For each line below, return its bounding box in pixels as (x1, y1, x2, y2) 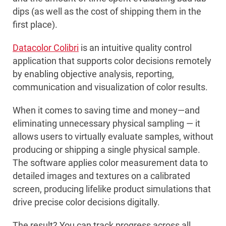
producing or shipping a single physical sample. (13, 144, 200, 155)
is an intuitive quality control (79, 42, 192, 53)
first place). (13, 19, 58, 30)
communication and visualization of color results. (13, 82, 208, 93)
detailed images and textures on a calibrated (13, 171, 190, 182)
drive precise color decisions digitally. (13, 197, 160, 208)
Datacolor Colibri (13, 42, 79, 53)
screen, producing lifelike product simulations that (13, 184, 211, 195)
